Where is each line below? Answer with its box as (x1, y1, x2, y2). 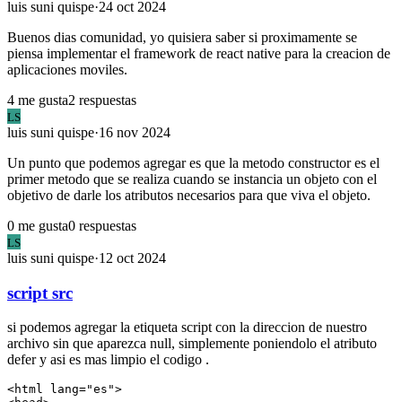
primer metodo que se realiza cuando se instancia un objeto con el (7, 170, 377, 187)
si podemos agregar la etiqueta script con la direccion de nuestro (7, 319, 367, 336)
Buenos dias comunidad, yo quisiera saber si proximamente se (7, 29, 357, 45)
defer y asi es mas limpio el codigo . (7, 352, 209, 368)
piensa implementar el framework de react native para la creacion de (7, 45, 390, 61)
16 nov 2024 (99, 124, 170, 140)
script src (7, 283, 73, 302)
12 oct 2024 (99, 249, 166, 266)
